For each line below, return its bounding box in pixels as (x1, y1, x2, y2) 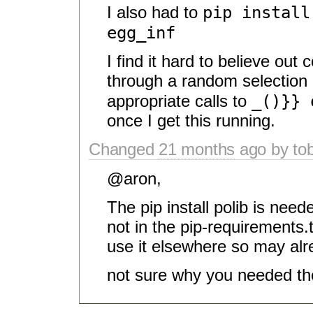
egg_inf (107, 22, 175, 43)
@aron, (107, 169, 161, 189)
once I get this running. (107, 111, 275, 131)
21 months (159, 140, 235, 159)
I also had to (107, 3, 203, 22)
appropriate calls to (107, 92, 252, 111)
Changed (89, 140, 159, 159)
